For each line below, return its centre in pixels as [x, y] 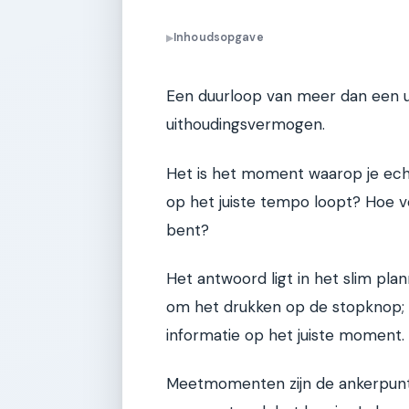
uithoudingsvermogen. [246, 125]
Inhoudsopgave [219, 38]
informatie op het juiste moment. [285, 335]
